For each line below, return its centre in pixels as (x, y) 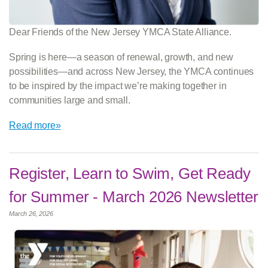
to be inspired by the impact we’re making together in (118, 86)
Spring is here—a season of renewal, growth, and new (121, 57)
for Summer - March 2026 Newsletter (134, 197)
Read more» (35, 125)
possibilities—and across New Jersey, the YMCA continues (132, 71)
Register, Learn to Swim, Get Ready (130, 173)
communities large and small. (71, 100)
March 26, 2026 (31, 213)
